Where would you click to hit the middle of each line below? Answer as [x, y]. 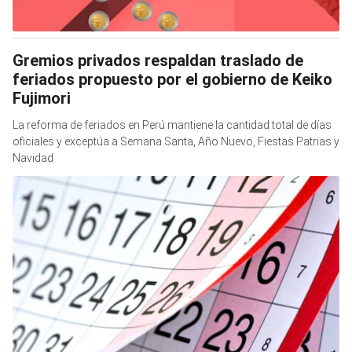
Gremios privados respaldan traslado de [158, 61]
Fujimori [42, 99]
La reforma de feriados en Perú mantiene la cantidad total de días [172, 125]
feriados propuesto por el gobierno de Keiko [172, 80]
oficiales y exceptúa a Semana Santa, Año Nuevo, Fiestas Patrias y [176, 142]
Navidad [33, 158]
